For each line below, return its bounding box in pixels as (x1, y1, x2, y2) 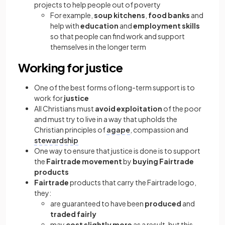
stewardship (34, 136, 78, 145)
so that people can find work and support (50, 32, 185, 41)
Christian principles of (34, 125, 106, 134)
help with (50, 21, 80, 30)
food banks (148, 11, 190, 20)
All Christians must (34, 104, 95, 113)
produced (144, 199, 182, 208)
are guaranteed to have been (50, 199, 144, 208)
